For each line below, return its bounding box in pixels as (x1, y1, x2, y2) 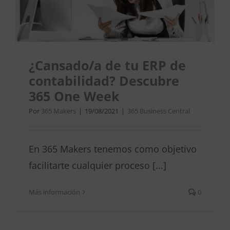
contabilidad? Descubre (29, 72, 179, 90)
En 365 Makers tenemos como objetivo (29, 143, 197, 156)
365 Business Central (127, 106, 190, 116)
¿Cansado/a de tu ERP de (29, 56, 186, 74)
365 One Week (29, 87, 120, 105)
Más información (29, 187, 80, 197)
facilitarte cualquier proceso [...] (29, 159, 166, 172)
